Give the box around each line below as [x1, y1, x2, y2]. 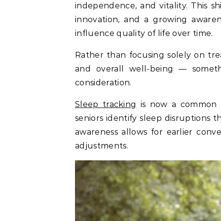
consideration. [75, 78, 134, 88]
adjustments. [75, 141, 128, 151]
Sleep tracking [75, 100, 137, 110]
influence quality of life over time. [75, 29, 213, 38]
